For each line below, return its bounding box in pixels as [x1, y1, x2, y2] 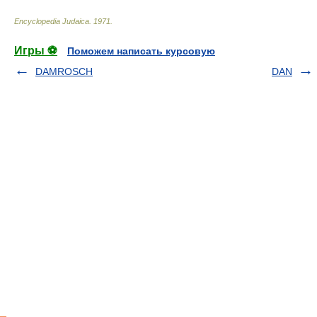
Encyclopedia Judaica [14, 17, 89, 25]
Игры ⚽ [14, 45, 57, 57]
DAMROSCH [35, 66, 93, 77]
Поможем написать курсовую [67, 45, 215, 57]
